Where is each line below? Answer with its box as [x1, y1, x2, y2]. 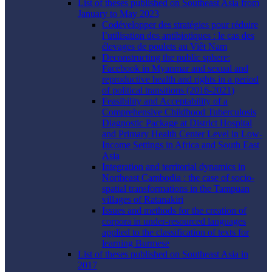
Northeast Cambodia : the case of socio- [102, 172, 254, 183]
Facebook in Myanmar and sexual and [102, 63, 248, 74]
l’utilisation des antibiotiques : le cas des [102, 30, 254, 41]
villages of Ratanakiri [102, 194, 183, 205]
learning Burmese [102, 238, 169, 249]
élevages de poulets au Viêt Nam [102, 41, 227, 52]
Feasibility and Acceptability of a [102, 96, 228, 107]
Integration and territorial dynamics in [102, 161, 245, 172]
